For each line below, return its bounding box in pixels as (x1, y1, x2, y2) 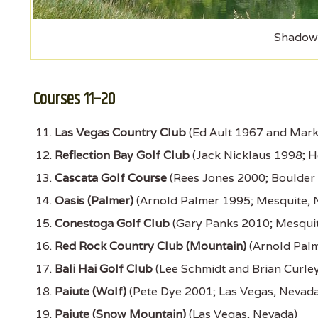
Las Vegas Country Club (55, 124, 186, 140)
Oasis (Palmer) (55, 192, 133, 208)
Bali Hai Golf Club (55, 261, 153, 276)
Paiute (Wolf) (55, 283, 126, 299)
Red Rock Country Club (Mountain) (55, 238, 246, 253)
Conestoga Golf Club (55, 215, 170, 231)
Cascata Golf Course (55, 170, 167, 185)
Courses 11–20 (33, 86, 115, 112)
